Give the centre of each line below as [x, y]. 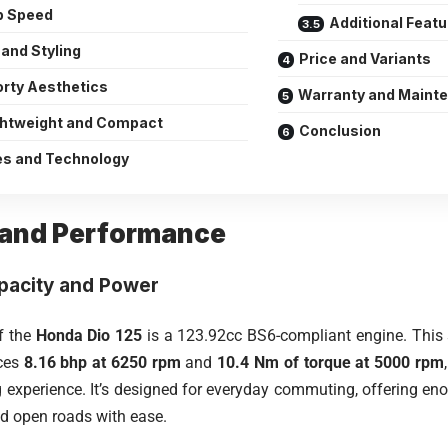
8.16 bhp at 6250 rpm [102, 362]
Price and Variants [365, 58]
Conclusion [340, 130]
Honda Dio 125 [89, 335]
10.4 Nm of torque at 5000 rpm [330, 362]
